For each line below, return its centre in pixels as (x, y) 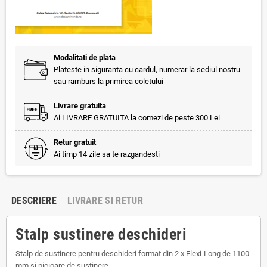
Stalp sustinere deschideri (101, 234)
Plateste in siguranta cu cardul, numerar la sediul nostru (147, 69)
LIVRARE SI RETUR (105, 201)
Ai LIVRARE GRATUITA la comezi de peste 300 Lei (137, 118)
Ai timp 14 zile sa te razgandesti (107, 154)
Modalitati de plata (85, 58)
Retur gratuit (75, 142)
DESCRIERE (34, 201)
